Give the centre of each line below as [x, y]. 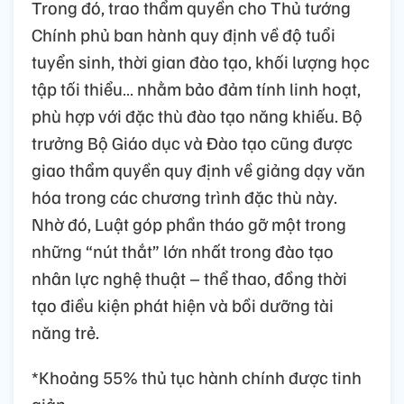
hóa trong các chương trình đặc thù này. [184, 196]
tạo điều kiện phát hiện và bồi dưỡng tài [183, 304]
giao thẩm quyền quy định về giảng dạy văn [198, 169]
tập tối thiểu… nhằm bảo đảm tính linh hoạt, [196, 88]
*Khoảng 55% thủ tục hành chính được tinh [197, 376]
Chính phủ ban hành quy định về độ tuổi [184, 34]
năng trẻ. [65, 331]
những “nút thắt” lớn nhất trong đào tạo [183, 250]
